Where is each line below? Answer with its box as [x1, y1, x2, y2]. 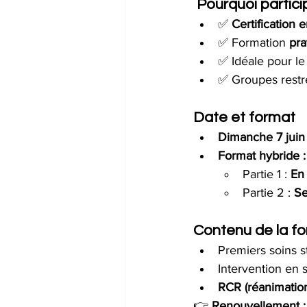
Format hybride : [218, 149, 306, 162]
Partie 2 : [243, 186, 294, 199]
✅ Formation [218, 36, 289, 49]
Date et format [193, 110, 295, 125]
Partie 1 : [243, 167, 291, 181]
